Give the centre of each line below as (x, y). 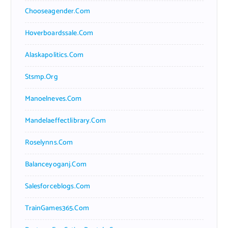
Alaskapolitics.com (54, 55)
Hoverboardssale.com (59, 33)
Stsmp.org (41, 77)
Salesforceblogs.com (58, 186)
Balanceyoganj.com (55, 164)
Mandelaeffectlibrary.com (65, 121)
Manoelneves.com (53, 99)
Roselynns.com (49, 142)
